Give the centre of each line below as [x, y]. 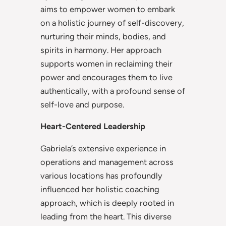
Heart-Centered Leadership [93, 126]
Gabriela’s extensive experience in [103, 148]
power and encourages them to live [106, 77]
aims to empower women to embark [108, 9]
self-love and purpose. [82, 104]
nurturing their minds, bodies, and [103, 36]
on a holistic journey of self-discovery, [112, 22]
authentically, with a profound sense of [113, 91]
